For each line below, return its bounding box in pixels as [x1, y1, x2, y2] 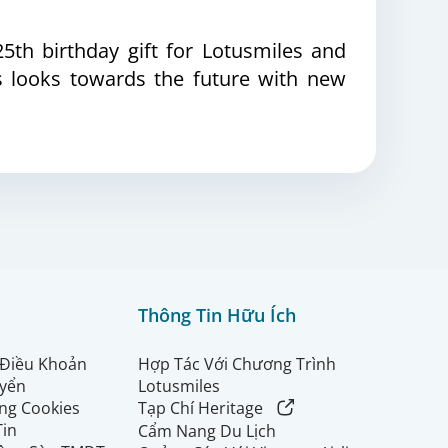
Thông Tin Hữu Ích [138, 303, 296, 327]
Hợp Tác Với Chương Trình [138, 353, 336, 375]
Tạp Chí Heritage [138, 397, 263, 419]
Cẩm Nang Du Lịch [138, 419, 276, 442]
